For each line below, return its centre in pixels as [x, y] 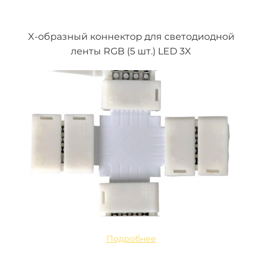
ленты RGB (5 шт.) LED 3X [131, 51]
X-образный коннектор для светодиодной [131, 37]
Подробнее [131, 239]
